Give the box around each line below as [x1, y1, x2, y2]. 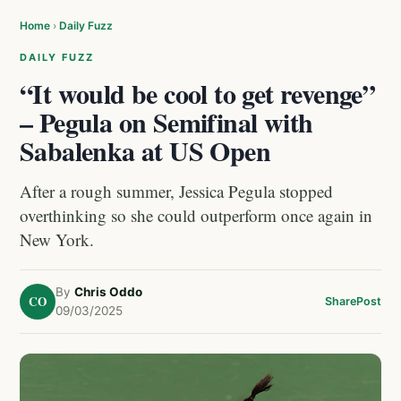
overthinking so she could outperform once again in [20, 204, 372, 226]
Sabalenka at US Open [20, 131, 270, 170]
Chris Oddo [74, 285, 142, 299]
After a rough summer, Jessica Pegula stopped [20, 180, 333, 202]
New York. [20, 228, 94, 251]
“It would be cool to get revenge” [20, 73, 376, 113]
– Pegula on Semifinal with [20, 102, 313, 141]
